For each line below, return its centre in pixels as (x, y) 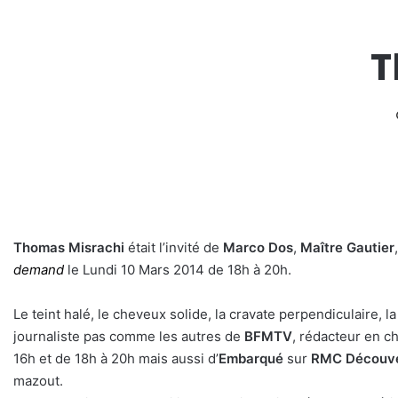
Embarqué (251, 359)
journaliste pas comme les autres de (129, 337)
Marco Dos (256, 248)
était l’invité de (174, 248)
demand (39, 270)
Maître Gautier (347, 248)
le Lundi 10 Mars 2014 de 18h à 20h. (179, 270)
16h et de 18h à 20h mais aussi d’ (116, 359)
